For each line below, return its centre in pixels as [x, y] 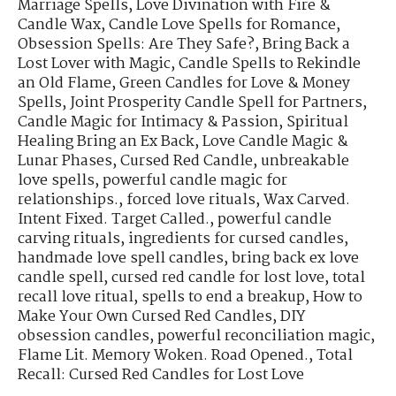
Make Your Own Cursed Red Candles [145, 317]
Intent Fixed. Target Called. [114, 220]
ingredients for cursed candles [236, 240]
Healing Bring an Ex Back [106, 142]
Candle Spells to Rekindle [270, 65]
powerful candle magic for [195, 181]
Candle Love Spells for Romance [222, 26]
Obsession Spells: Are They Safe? [136, 45]
